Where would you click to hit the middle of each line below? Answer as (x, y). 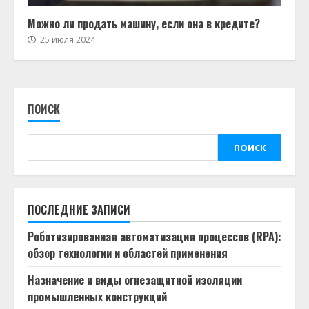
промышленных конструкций (97, 297)
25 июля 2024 (67, 40)
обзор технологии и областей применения (128, 253)
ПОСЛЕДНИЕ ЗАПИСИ (79, 210)
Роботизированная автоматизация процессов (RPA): (154, 237)
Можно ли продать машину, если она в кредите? (144, 23)
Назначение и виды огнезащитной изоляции (135, 280)
